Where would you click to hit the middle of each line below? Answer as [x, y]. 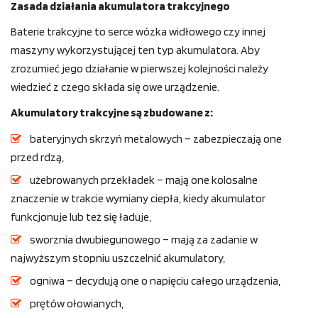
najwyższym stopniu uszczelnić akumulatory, [118, 258]
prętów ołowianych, [77, 304]
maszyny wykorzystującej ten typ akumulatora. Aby [135, 50]
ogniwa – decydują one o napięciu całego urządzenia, [155, 281]
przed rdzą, [37, 158]
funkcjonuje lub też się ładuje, [81, 217]
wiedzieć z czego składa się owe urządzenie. [115, 87]
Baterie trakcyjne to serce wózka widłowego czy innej [138, 32]
